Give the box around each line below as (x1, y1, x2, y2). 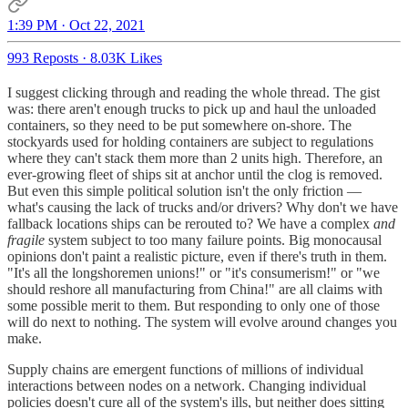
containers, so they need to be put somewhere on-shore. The (7, 117, 352, 134)
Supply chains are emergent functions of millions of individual (7, 362, 363, 378)
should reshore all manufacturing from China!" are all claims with (7, 281, 382, 298)
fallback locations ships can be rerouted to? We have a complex (7, 216, 373, 232)
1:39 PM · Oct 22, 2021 (7, 17, 145, 34)
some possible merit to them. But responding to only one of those (7, 298, 380, 314)
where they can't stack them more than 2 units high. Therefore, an (7, 150, 382, 167)
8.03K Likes (90, 50, 162, 66)
